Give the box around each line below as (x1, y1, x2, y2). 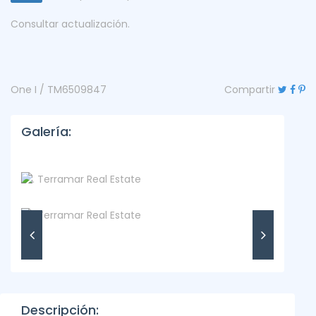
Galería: (21, 123, 71, 140)
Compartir (224, 83, 275, 97)
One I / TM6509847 (11, 83, 107, 97)
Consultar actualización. (11, 17, 130, 31)
